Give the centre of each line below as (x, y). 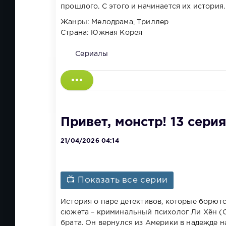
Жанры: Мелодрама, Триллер (115, 22)
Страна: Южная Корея (102, 33)
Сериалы (92, 54)
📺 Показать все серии (117, 181)
